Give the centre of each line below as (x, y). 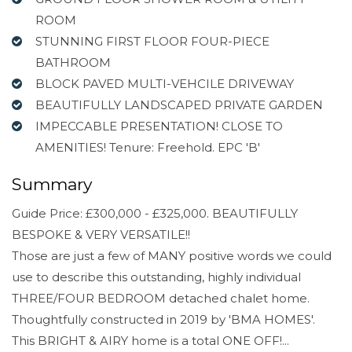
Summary (52, 184)
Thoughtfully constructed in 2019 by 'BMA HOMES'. (163, 319)
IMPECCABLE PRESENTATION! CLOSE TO (159, 126)
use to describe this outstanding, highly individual (156, 277)
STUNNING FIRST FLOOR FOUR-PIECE (152, 41)
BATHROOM (73, 62)
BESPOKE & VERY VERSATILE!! (101, 235)
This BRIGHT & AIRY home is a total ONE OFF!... (150, 341)
